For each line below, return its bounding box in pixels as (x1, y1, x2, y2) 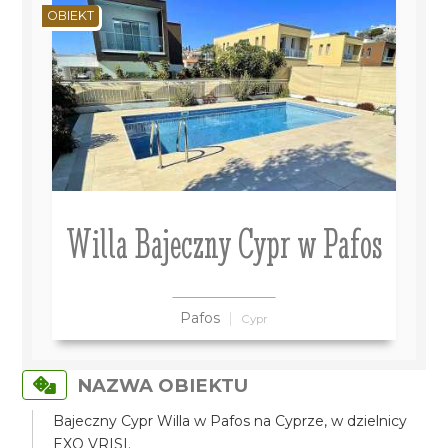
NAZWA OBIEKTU (77, 374, 249, 397)
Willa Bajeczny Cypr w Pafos (65, 220, 383, 268)
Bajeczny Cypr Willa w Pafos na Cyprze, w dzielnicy (53, 412, 408, 430)
